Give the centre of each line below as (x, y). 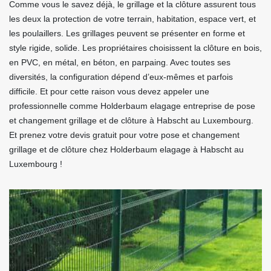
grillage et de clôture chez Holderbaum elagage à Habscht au (126, 150)
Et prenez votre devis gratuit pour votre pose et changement (124, 135)
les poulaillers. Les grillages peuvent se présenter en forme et (127, 34)
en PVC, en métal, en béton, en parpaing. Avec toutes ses (120, 63)
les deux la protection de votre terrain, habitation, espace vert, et (132, 19)
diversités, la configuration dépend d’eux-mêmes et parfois (121, 77)
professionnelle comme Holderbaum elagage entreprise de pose (132, 106)
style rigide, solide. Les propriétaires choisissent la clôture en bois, (135, 48)
